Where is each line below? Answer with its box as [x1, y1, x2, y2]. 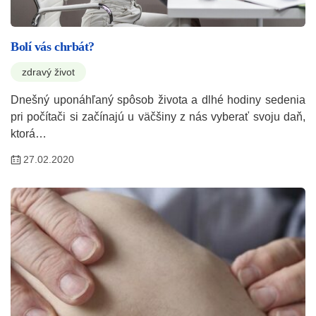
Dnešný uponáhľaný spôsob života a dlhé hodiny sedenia [11, 93, 305, 106]
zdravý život [22, 66, 75, 78]
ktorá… [11, 127, 47, 140]
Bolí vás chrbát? [11, 39, 95, 54]
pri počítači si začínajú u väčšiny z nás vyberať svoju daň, [11, 110, 305, 123]
